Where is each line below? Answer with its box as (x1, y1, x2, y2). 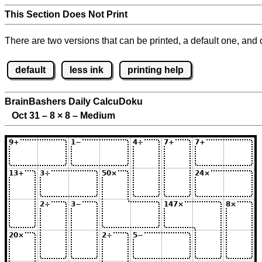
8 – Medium (63, 111, 115, 121)
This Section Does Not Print (5, 9, 127, 19)
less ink (70, 64, 104, 75)
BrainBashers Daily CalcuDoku (5, 96, 143, 107)
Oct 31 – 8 (5, 111, 57, 121)
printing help (127, 64, 184, 75)
